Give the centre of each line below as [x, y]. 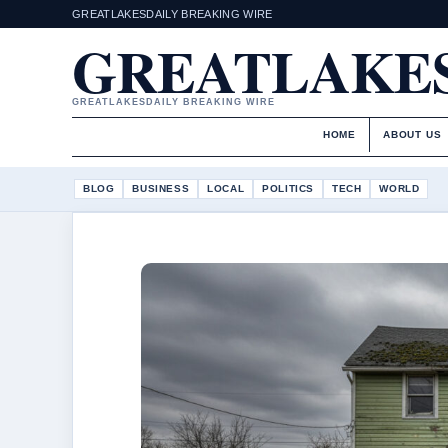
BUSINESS [161, 188]
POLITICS [288, 188]
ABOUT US [412, 134]
